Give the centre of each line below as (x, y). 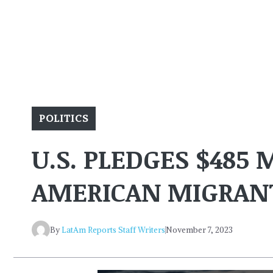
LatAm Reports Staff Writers (113, 230)
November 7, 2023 (199, 230)
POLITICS (64, 119)
